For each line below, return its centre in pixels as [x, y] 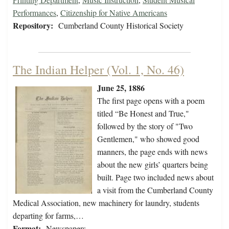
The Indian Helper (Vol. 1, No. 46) [98, 70]
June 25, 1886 [121, 88]
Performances [35, 13]
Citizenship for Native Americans [114, 13]
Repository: [33, 26]
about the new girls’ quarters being [153, 165]
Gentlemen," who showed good [148, 139]
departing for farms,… [48, 216]
